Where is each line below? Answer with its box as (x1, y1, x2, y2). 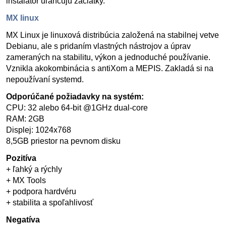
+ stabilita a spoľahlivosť (6, 198, 93, 207)
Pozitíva (6, 154, 36, 162)
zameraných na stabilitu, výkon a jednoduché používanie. (6, 53, 210, 62)
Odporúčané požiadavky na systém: (6, 92, 144, 101)
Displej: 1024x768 (6, 126, 71, 134)
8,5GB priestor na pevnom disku (6, 137, 121, 145)
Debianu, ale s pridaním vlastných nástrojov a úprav (6, 42, 191, 50)
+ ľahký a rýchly (6, 165, 62, 174)
